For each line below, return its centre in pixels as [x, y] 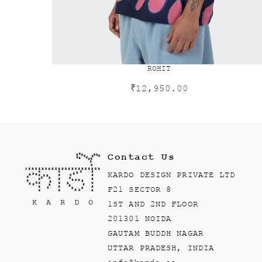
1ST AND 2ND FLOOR [153, 204]
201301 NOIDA [140, 219]
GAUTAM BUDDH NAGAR [156, 234]
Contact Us [142, 158]
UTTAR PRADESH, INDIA [161, 248]
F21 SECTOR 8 [140, 190]
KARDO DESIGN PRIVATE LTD [172, 175]
